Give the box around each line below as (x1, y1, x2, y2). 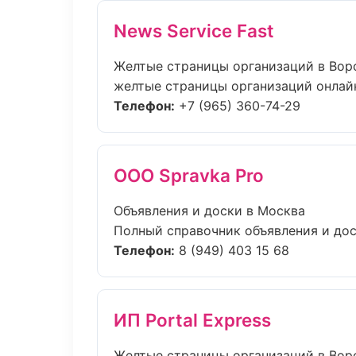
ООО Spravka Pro (114, 164, 264, 186)
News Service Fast (114, 20, 274, 41)
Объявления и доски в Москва (114, 203, 305, 219)
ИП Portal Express (114, 309, 271, 331)
